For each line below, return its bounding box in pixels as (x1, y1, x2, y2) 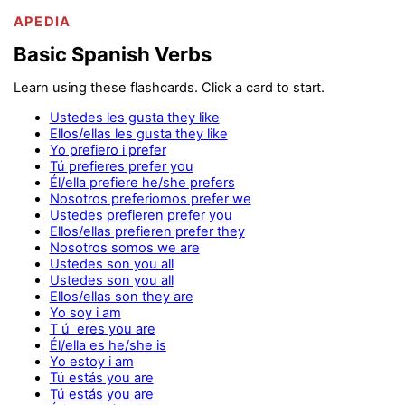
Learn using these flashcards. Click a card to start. (13, 79, 325, 96)
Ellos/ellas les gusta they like (49, 125, 228, 142)
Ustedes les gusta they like (49, 108, 220, 126)
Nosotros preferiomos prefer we (49, 190, 251, 207)
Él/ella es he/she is (49, 336, 166, 353)
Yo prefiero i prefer (49, 141, 166, 158)
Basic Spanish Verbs (13, 42, 212, 67)
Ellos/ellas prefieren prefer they (49, 222, 245, 240)
